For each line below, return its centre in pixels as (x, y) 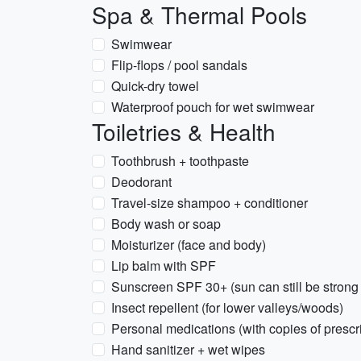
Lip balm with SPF (164, 266)
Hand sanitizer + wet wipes (188, 349)
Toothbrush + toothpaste (180, 161)
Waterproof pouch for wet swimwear (213, 107)
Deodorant (141, 182)
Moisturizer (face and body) (189, 245)
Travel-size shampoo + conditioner (210, 203)
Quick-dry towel (155, 86)
